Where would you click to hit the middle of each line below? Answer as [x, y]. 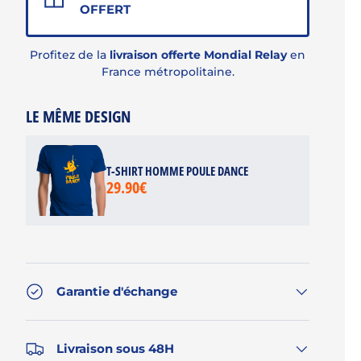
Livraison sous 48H [115, 348]
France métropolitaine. [168, 71]
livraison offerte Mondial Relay [200, 54]
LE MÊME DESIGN [78, 116]
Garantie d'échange [117, 291]
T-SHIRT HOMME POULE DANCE [177, 170]
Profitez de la [70, 54]
